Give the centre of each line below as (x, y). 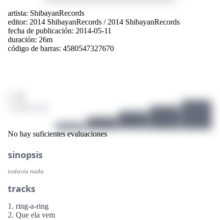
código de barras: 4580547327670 (61, 48)
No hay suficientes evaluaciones (57, 134)
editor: (19, 22)
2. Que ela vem (31, 215)
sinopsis (25, 154)
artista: (19, 13)
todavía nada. (27, 171)
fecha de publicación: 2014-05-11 (60, 30)
